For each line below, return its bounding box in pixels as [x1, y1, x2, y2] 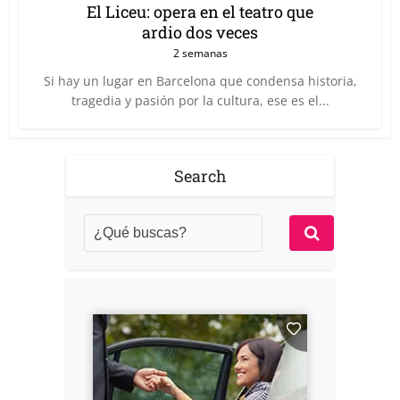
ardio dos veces [142, 21, 258, 43]
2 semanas [172, 45, 228, 61]
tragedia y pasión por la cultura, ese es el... [71, 91, 329, 109]
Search [173, 164, 227, 187]
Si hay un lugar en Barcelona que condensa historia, [43, 71, 357, 89]
